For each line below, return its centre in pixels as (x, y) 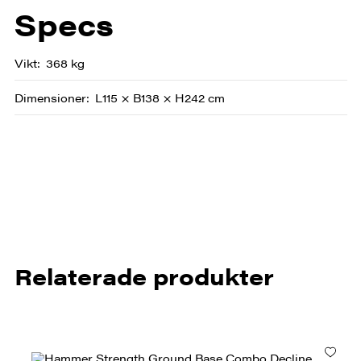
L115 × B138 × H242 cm (160, 97)
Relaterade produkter (144, 275)
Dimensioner (50, 97)
